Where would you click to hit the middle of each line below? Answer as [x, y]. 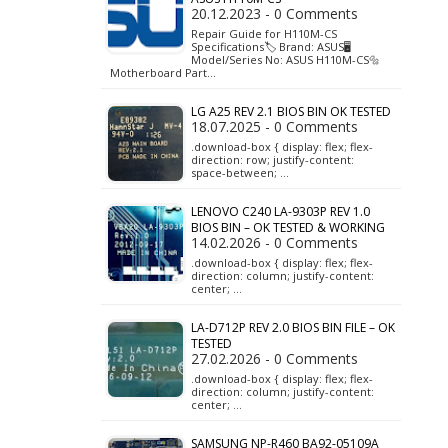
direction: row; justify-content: [272, 159]
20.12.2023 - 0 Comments [274, 13]
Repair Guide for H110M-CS [264, 33]
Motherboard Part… [163, 72]
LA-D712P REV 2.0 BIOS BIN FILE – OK [293, 327]
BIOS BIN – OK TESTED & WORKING [288, 227]
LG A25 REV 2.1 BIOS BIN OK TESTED [291, 111]
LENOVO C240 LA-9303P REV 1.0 [280, 211]
